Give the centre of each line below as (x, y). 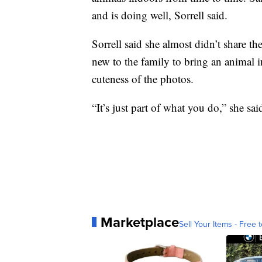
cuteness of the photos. (143, 78)
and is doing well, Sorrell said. (160, 15)
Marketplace (140, 222)
